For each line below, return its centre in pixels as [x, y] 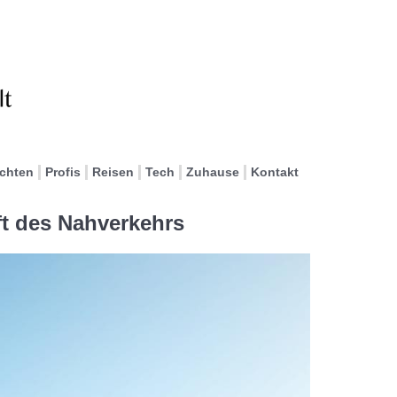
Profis [63, 172]
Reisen [113, 172]
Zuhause [213, 172]
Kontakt [275, 172]
